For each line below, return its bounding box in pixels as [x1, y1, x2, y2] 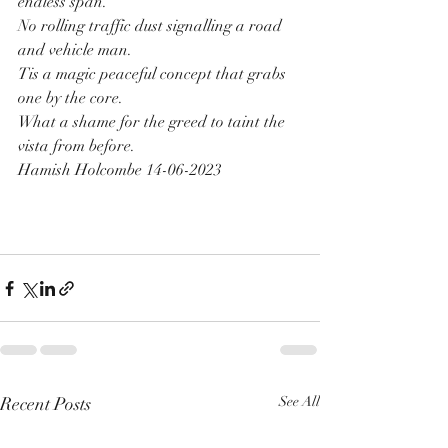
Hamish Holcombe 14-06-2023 [18, 160, 222, 181]
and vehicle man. [18, 40, 132, 61]
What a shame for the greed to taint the [18, 112, 289, 133]
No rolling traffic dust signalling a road [18, 16, 286, 37]
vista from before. [18, 136, 135, 157]
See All [279, 393, 320, 411]
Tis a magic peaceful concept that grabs [18, 64, 290, 85]
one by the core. [18, 88, 123, 109]
